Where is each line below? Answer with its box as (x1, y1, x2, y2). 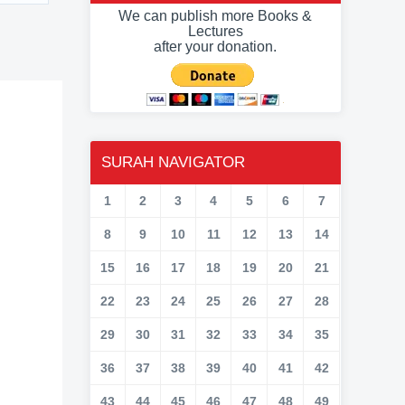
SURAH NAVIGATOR (101, 154, 246, 171)
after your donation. (154, 39, 278, 54)
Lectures (187, 24, 243, 39)
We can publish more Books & (118, 8, 313, 24)
